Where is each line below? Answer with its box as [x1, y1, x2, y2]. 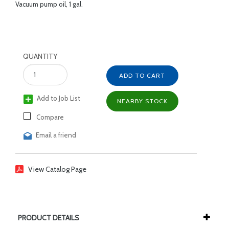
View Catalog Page [28, 164, 86, 174]
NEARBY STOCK [117, 97, 168, 105]
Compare [35, 112, 64, 121]
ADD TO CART [119, 72, 165, 79]
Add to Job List [37, 94, 80, 102]
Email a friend [36, 130, 76, 139]
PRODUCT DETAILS [18, 213, 79, 222]
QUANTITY [23, 52, 57, 61]
